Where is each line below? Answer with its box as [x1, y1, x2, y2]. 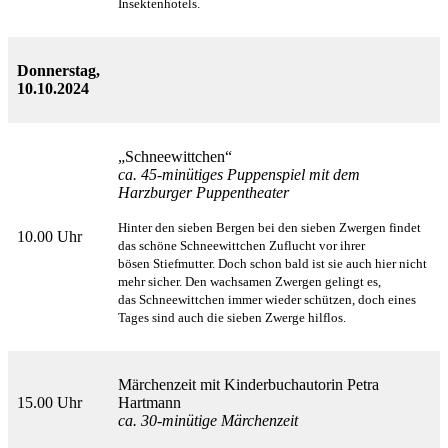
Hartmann [118, 394, 181, 412]
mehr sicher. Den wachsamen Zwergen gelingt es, [118, 274, 381, 290]
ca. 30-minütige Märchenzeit [118, 412, 298, 430]
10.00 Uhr [17, 228, 82, 246]
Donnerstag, [17, 62, 100, 80]
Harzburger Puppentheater [118, 184, 289, 202]
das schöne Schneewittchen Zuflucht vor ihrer [118, 238, 365, 254]
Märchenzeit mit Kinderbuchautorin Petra [118, 376, 379, 394]
